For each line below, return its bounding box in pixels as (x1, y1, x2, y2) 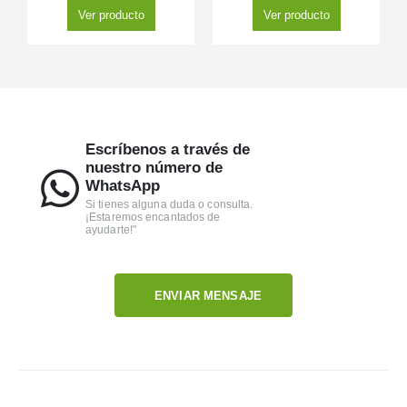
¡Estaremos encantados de (85, 210, 221, 223)
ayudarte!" (85, 223, 136, 236)
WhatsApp (85, 176, 160, 194)
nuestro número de (85, 158, 223, 176)
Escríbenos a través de (85, 140, 250, 158)
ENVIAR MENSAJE (154, 288, 262, 303)
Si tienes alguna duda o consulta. (85, 197, 253, 211)
